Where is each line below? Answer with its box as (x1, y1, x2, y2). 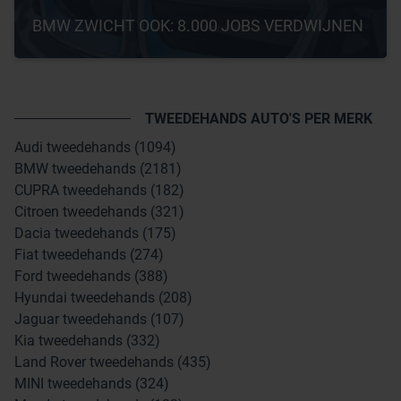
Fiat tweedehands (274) (14, 245, 164, 263)
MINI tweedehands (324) (14, 374, 169, 392)
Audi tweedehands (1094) (14, 138, 176, 156)
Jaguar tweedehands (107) (14, 310, 184, 328)
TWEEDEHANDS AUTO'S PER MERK (145, 109, 372, 127)
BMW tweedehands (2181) (14, 159, 182, 177)
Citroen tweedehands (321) (14, 202, 184, 220)
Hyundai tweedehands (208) (14, 288, 192, 306)
